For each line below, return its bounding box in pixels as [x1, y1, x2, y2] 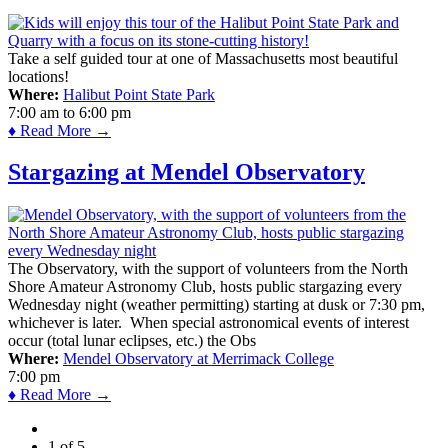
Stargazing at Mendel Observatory [8, 159, 365, 186]
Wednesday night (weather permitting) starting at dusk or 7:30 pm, [8, 296, 425, 314]
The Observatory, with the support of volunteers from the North [8, 260, 408, 278]
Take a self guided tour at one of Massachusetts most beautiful [8, 49, 398, 67]
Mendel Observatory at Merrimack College [63, 350, 334, 368]
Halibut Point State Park [63, 85, 215, 103]
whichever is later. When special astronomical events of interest [8, 314, 409, 332]
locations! [8, 67, 69, 85]
